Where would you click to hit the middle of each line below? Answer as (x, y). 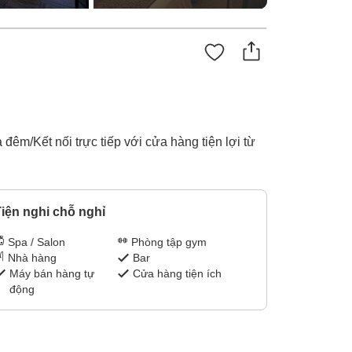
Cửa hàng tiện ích (178, 274)
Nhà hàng (32, 258)
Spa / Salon (36, 242)
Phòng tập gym (169, 242)
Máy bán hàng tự (51, 274)
